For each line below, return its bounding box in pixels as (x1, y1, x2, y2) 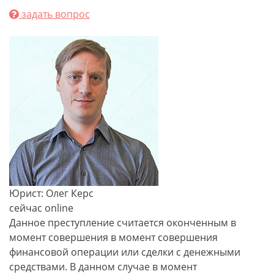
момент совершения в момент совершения (9, 231, 218, 244)
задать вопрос (19, 7, 90, 21)
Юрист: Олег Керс (9, 187, 94, 200)
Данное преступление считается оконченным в (9, 216, 236, 229)
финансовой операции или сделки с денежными (9, 245, 240, 259)
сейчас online (9, 201, 73, 215)
